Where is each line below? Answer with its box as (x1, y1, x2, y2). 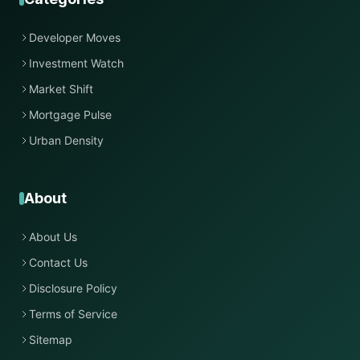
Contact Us (29, 256, 88, 269)
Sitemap (29, 333, 72, 346)
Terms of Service (29, 307, 117, 321)
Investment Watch (29, 56, 124, 70)
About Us (29, 230, 77, 243)
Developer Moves (29, 31, 121, 44)
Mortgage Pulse (29, 108, 112, 121)
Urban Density (29, 133, 104, 147)
